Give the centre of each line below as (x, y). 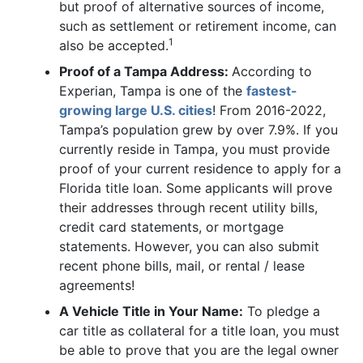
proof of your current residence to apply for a (200, 168)
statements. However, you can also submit (189, 246)
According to (272, 71)
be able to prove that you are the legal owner (199, 350)
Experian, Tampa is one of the (153, 90)
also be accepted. (114, 45)
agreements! (97, 285)
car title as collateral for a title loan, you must (199, 330)
